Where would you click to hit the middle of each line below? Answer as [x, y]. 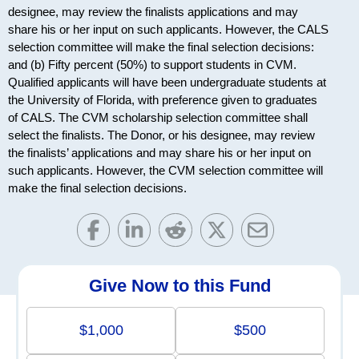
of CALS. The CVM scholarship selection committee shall [158, 118]
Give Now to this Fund [179, 285]
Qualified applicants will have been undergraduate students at [167, 83]
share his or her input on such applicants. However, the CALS [168, 30]
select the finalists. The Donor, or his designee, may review [161, 135]
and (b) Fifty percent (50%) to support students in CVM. [152, 65]
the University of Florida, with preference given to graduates [163, 100]
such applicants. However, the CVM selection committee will [165, 171]
